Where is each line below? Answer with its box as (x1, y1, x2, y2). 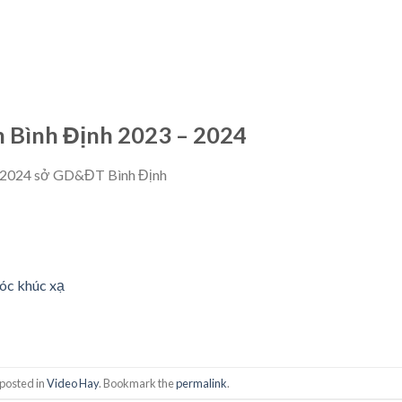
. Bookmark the (98, 375, 176, 390)
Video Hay (46, 375, 99, 390)
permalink (175, 375, 227, 390)
